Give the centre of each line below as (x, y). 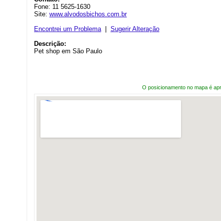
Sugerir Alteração (135, 29)
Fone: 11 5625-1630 (62, 7)
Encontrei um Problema (68, 29)
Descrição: (50, 44)
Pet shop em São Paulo (68, 51)
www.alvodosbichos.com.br (88, 14)
